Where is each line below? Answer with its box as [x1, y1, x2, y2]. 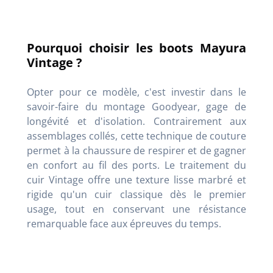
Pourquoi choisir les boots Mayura [27, 40, 246, 56]
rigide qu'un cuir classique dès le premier [27, 188, 246, 201]
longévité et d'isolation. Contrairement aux [27, 115, 246, 128]
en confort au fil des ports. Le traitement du [27, 158, 246, 172]
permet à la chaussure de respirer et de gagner [27, 144, 246, 157]
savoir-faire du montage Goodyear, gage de [27, 100, 246, 113]
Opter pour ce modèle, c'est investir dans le [27, 85, 246, 99]
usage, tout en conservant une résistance [27, 202, 246, 216]
